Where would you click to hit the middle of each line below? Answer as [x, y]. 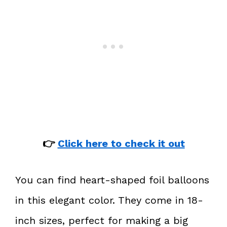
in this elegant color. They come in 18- [109, 200]
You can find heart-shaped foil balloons [112, 180]
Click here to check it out [121, 143]
